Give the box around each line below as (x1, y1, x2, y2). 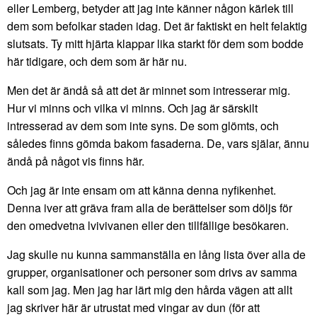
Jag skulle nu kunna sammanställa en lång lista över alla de (7, 246, 306, 263)
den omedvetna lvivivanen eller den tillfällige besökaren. (7, 217, 289, 234)
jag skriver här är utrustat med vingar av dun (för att (7, 299, 260, 316)
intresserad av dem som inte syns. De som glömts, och (7, 117, 279, 134)
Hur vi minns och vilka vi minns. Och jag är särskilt (7, 99, 258, 116)
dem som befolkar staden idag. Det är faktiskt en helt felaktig (7, 17, 307, 34)
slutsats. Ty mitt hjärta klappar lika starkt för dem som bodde (7, 35, 304, 52)
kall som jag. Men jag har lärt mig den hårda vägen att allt (7, 281, 292, 298)
